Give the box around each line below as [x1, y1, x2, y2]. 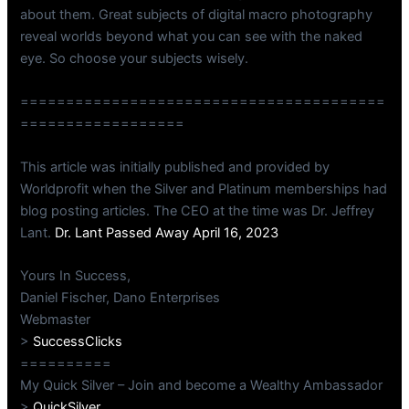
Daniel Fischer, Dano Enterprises [20, 289, 221, 307]
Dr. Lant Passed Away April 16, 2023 [55, 224, 279, 241]
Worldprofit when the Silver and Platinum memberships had [20, 180, 388, 197]
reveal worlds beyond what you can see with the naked [20, 28, 363, 46]
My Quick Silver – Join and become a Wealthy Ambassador [20, 377, 383, 394]
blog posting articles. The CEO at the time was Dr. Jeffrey [20, 202, 375, 219]
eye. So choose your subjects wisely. [20, 50, 249, 68]
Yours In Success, [20, 267, 131, 285]
